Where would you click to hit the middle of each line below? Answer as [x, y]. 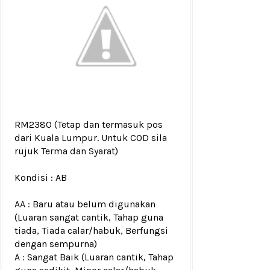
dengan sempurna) [56, 244]
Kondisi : [34, 177]
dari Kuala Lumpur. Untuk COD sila [91, 138]
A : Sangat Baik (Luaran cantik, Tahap [94, 257]
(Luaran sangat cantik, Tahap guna [89, 217]
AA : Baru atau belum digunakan [85, 204]
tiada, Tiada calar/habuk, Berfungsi [91, 231]
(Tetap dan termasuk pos [108, 124]
